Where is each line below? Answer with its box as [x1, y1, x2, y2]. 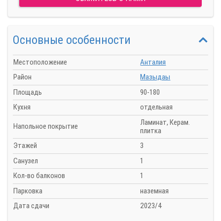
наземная [140, 186, 169, 195]
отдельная [140, 103, 173, 112]
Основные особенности [13, 33, 131, 47]
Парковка [13, 186, 42, 195]
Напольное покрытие [13, 122, 78, 131]
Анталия [140, 57, 166, 67]
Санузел [13, 156, 38, 165]
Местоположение [13, 57, 67, 67]
